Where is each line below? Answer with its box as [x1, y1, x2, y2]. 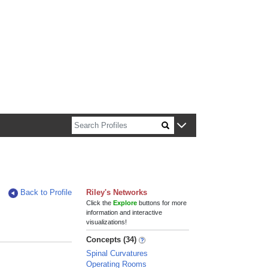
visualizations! [86, 218, 127, 226]
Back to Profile [20, 188, 72, 197]
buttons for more [137, 199, 187, 206]
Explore [113, 199, 138, 206]
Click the [86, 199, 114, 206]
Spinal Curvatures [86, 249, 148, 258]
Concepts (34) [86, 235, 137, 244]
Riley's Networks [86, 188, 148, 197]
